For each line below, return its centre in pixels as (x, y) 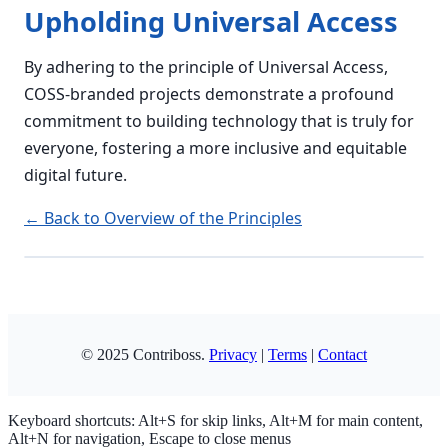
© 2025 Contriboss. (145, 354)
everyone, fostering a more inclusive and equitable (215, 148)
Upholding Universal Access (211, 21)
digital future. (75, 175)
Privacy (233, 354)
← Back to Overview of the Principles (163, 218)
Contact (342, 354)
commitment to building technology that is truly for (219, 121)
